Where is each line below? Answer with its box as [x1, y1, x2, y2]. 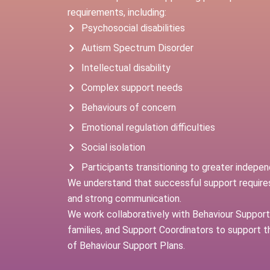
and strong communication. [67, 193, 181, 204]
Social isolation [81, 142, 145, 153]
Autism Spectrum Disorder [81, 42, 193, 54]
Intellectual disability [81, 62, 171, 74]
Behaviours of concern [81, 102, 176, 113]
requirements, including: [67, 7, 166, 18]
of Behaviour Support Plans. [67, 240, 185, 251]
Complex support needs [81, 82, 183, 93]
